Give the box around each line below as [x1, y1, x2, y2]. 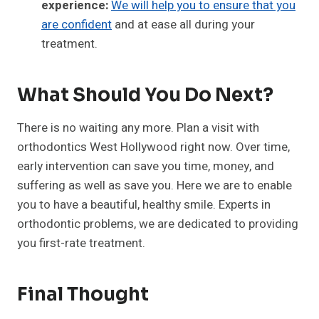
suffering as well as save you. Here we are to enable [17, 176, 292, 194]
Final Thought [17, 282, 149, 306]
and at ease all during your [112, 15, 255, 33]
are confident [41, 15, 112, 33]
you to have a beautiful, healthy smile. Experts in [17, 195, 271, 214]
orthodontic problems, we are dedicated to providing [17, 214, 298, 233]
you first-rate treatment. [17, 234, 145, 252]
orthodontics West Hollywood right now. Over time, [17, 137, 290, 156]
